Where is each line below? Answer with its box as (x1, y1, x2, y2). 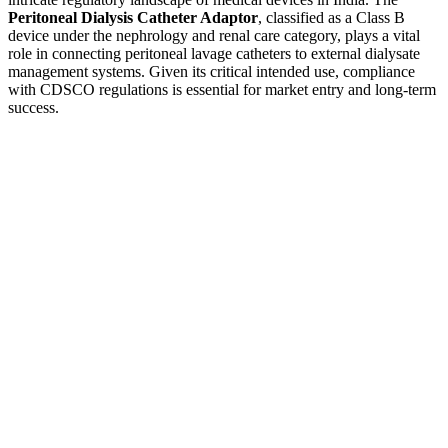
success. (8, 99, 59, 117)
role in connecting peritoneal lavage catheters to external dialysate (8, 45, 420, 63)
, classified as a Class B (258, 9, 405, 27)
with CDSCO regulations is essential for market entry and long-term (8, 81, 436, 99)
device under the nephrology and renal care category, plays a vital (8, 27, 420, 45)
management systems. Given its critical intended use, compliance (8, 63, 415, 81)
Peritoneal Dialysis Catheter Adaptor (8, 9, 258, 27)
